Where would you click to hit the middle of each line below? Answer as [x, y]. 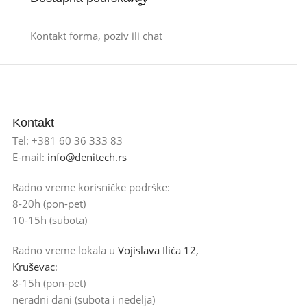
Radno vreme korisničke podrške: [91, 187]
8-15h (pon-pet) [49, 283]
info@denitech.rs [87, 157]
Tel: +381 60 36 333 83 [67, 140]
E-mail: [29, 157]
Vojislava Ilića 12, [158, 250]
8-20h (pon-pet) [49, 203]
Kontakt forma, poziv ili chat [96, 35]
